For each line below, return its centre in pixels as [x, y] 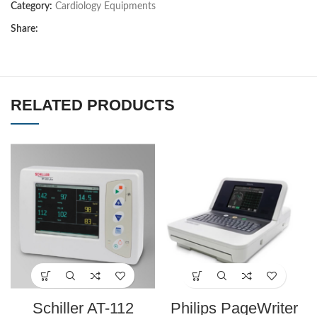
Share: [24, 29]
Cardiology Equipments [105, 7]
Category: [31, 7]
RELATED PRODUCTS [93, 105]
